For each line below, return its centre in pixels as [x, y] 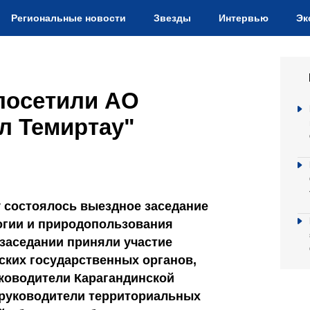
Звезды [172, 18]
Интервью [244, 18]
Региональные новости [69, 18]
